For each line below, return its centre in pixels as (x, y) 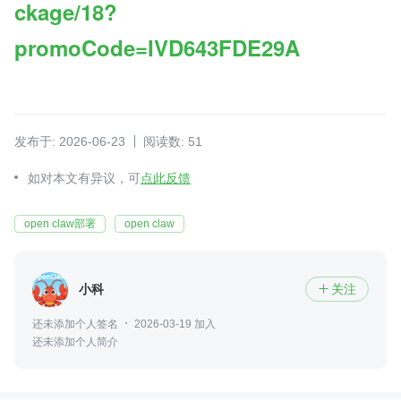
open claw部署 (60, 223)
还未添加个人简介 (75, 341)
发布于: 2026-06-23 (70, 141)
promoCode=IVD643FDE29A (157, 47)
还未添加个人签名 (75, 324)
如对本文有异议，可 (84, 178)
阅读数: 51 (173, 141)
